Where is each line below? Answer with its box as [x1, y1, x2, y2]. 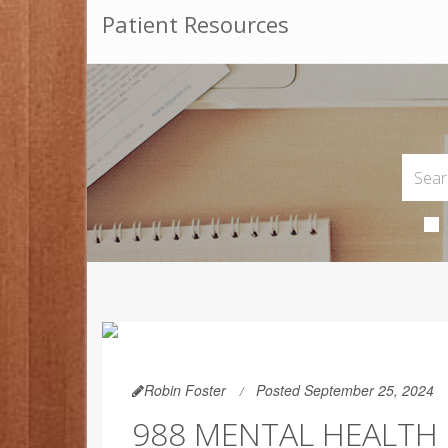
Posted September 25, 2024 [256, 380, 434, 401]
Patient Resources [102, 9, 289, 40]
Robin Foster [144, 380, 226, 401]
